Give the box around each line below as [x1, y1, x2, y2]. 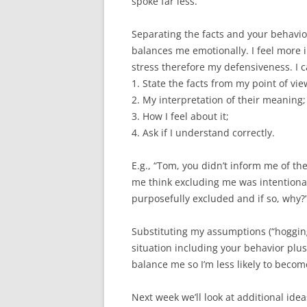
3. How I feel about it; [132, 110, 229, 123]
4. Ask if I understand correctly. [132, 126, 275, 140]
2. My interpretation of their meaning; [132, 93, 306, 107]
